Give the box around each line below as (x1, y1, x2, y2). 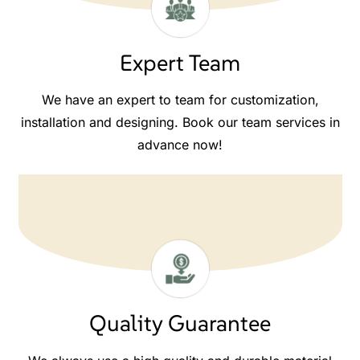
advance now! (137, 137, 223, 153)
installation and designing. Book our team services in (20, 114, 340, 131)
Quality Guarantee (89, 309, 271, 338)
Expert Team (120, 48, 240, 77)
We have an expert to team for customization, (41, 92, 319, 108)
